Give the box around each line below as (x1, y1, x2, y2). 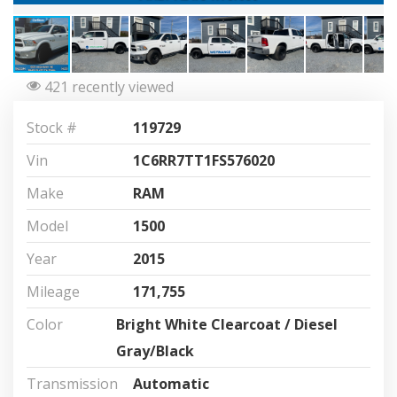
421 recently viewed (41, 76, 174, 97)
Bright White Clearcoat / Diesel (115, 315, 338, 334)
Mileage (27, 282, 80, 301)
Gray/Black (115, 341, 194, 361)
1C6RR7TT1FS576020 (133, 151, 275, 170)
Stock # (27, 118, 77, 137)
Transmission (27, 374, 118, 393)
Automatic (133, 374, 209, 393)
